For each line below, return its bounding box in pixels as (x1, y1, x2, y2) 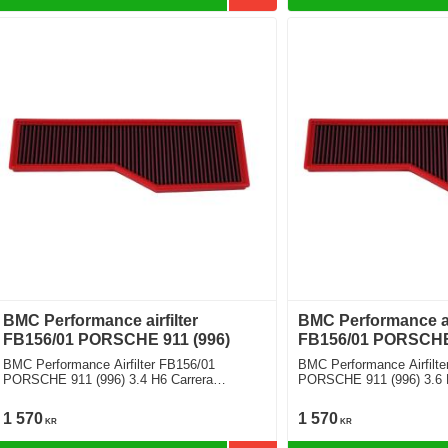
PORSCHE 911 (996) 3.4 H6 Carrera (3, 372, 214, 388)
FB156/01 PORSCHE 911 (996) (3, 331, 231, 349)
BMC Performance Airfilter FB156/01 (3, 357, 216, 373)
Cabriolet (3, 387, 55, 403)
